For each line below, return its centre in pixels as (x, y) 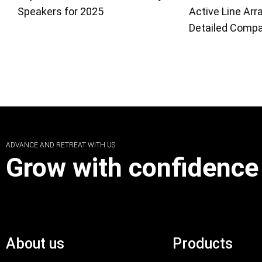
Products (203, 243)
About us (35, 243)
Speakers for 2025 (61, 11)
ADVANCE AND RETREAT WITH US (61, 145)
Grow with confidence (132, 167)
